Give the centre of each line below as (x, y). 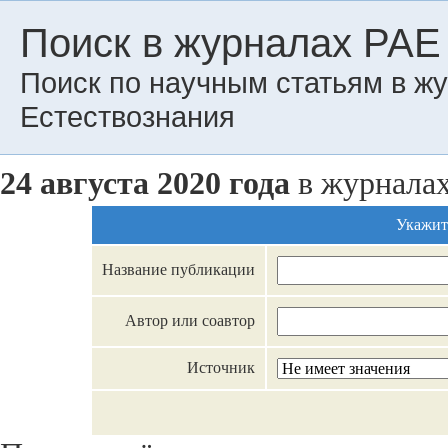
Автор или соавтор (190, 320)
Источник (221, 367)
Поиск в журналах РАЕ (230, 43)
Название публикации (178, 269)
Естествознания (127, 116)
